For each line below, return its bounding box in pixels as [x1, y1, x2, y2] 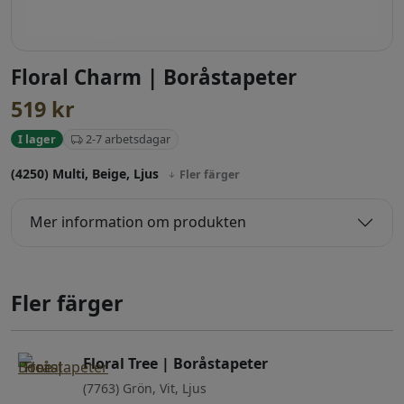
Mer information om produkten [30, 212, 246, 233]
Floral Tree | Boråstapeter [83, 353, 268, 373]
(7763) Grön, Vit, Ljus [83, 379, 207, 397]
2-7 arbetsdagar [83, 131, 170, 148]
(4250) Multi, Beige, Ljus [11, 164, 162, 182]
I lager [18, 131, 56, 148]
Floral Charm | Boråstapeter [11, 63, 297, 92]
